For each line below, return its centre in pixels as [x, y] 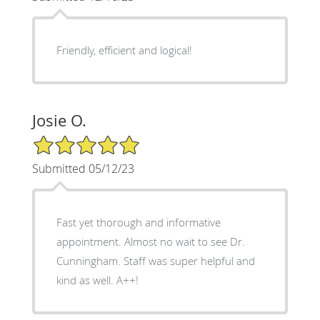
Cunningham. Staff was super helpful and [155, 261]
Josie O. [59, 121]
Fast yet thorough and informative [138, 222]
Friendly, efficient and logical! [124, 50]
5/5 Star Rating [67, 141]
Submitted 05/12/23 [83, 169]
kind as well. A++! [97, 280]
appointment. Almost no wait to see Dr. [150, 242]
